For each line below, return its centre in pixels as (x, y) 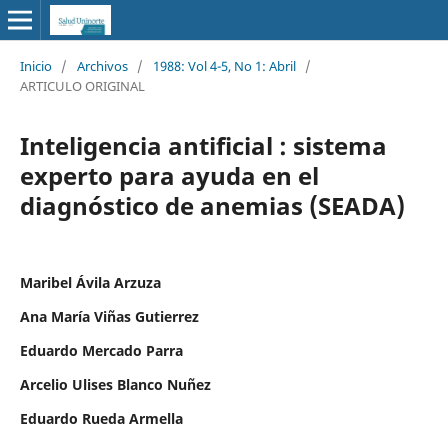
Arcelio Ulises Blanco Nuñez (115, 384)
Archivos (102, 65)
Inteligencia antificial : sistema (203, 145)
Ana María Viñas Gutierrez (109, 316)
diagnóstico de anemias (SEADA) (212, 205)
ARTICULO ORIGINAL (82, 85)
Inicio (35, 65)
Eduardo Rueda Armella (101, 418)
